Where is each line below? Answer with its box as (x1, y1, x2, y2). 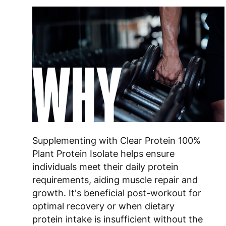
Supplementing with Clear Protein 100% (32, 135, 201, 146)
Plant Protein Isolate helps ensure (32, 148, 175, 159)
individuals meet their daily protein (32, 161, 179, 172)
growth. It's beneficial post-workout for (32, 187, 201, 198)
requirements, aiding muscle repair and (32, 174, 198, 185)
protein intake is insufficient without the (32, 213, 203, 224)
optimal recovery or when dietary (32, 200, 175, 211)
